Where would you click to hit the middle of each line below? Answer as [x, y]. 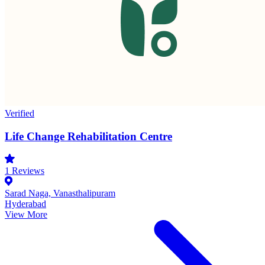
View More [26, 215]
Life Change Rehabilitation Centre [88, 136]
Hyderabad [25, 204]
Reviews [27, 171]
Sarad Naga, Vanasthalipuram [60, 193]
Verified [20, 113]
